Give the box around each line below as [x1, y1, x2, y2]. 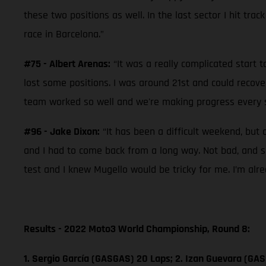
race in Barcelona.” [24, 27, 104, 41]
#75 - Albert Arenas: [24, 56, 110, 71]
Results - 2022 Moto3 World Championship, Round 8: [24, 221, 250, 236]
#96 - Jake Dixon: [24, 124, 100, 138]
